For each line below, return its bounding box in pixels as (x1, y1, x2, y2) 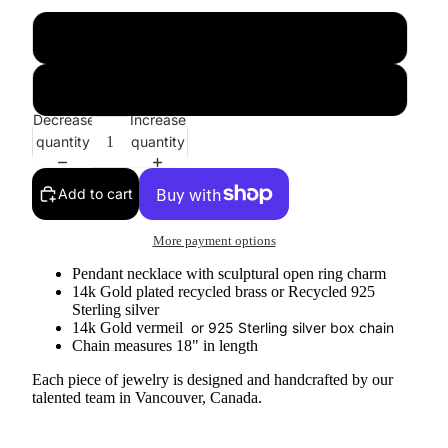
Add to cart (58, 185, 133, 202)
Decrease (33, 110, 95, 128)
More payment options (152, 233, 276, 249)
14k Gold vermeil (72, 319, 187, 337)
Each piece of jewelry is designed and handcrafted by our (32, 371, 393, 389)
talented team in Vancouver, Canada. (32, 389, 262, 407)
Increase (129, 110, 186, 128)
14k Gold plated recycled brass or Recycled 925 (72, 283, 375, 301)
